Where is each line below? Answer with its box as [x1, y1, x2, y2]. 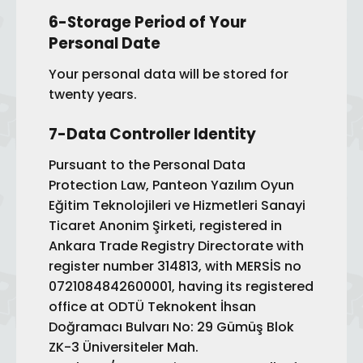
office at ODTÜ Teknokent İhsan [49, 297, 256, 316]
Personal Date [49, 32, 160, 54]
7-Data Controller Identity [49, 123, 256, 145]
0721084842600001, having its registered [49, 277, 314, 296]
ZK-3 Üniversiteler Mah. [49, 338, 199, 357]
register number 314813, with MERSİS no [49, 257, 301, 275]
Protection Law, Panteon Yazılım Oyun [49, 176, 294, 194]
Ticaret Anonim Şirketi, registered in [49, 216, 282, 235]
